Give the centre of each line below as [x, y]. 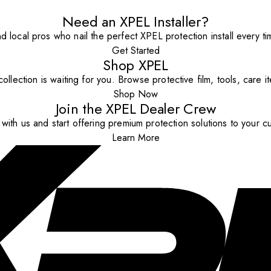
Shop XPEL [135, 65]
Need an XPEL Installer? [135, 22]
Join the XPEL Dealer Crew [135, 109]
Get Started [135, 51]
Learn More [135, 138]
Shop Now [135, 94]
